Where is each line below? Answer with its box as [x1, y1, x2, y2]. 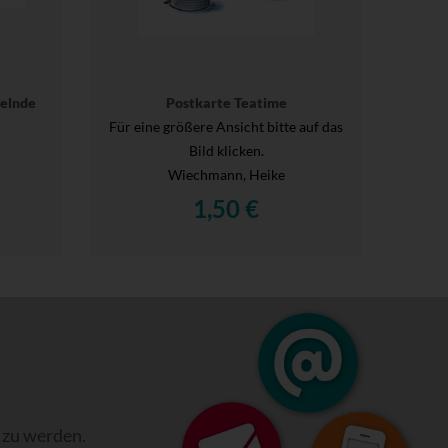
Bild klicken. [188, 141, 264, 159]
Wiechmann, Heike [167, 165, 285, 183]
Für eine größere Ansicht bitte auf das [109, 117, 343, 135]
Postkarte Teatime [165, 93, 287, 111]
